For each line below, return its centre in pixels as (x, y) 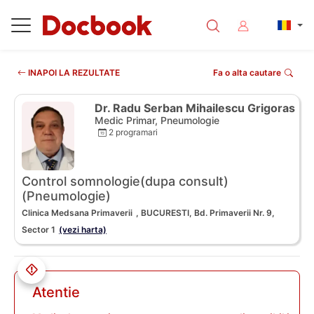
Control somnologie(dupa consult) (125, 182)
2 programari (132, 132)
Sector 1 (39, 230)
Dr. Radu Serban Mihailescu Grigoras (195, 108)
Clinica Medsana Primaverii (77, 213)
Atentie (56, 293)
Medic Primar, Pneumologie (157, 120)
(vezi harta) (83, 230)
